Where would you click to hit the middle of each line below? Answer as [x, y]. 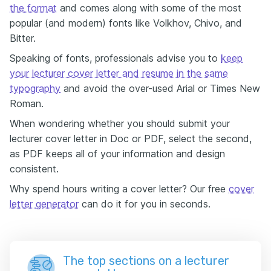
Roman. [27, 103]
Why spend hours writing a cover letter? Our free [119, 189]
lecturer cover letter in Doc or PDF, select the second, [131, 139]
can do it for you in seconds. [145, 204]
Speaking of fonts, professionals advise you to [115, 58]
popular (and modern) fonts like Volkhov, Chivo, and [126, 23]
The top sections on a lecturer [146, 261]
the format [33, 8]
